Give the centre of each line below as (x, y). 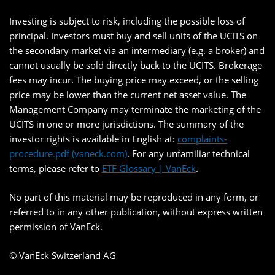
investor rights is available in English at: (93, 139)
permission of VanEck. (56, 227)
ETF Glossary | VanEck (149, 168)
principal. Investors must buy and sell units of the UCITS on (134, 36)
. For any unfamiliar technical (188, 154)
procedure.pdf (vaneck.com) (68, 154)
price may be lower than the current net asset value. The (128, 95)
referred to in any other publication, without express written (136, 212)
